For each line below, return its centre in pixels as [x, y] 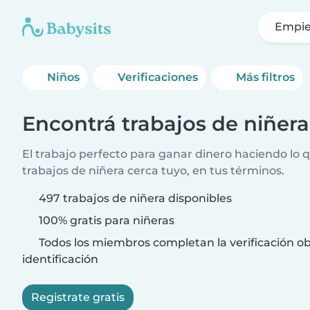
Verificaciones [158, 77]
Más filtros [266, 77]
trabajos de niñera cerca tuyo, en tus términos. [153, 171]
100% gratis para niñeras [105, 220]
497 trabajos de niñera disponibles [135, 198]
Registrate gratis [78, 297]
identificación [60, 259]
